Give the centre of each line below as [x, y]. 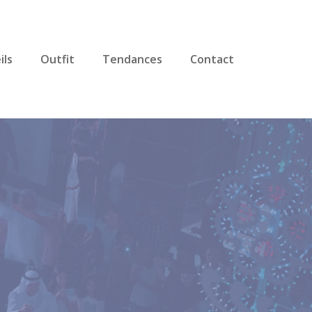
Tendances [132, 59]
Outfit [57, 59]
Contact [212, 59]
